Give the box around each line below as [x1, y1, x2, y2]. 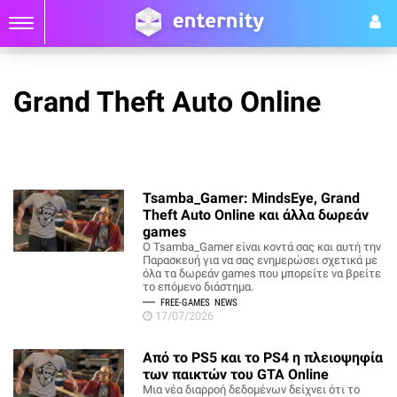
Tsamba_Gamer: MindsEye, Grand [143, 190, 361, 206]
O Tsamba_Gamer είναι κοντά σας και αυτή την [143, 240, 382, 253]
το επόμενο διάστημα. [143, 280, 254, 293]
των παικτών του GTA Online [143, 366, 330, 383]
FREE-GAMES [160, 297, 214, 308]
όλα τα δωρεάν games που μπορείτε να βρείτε [143, 267, 382, 280]
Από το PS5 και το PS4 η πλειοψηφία [143, 349, 384, 366]
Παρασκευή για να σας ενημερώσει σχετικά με [143, 253, 378, 267]
